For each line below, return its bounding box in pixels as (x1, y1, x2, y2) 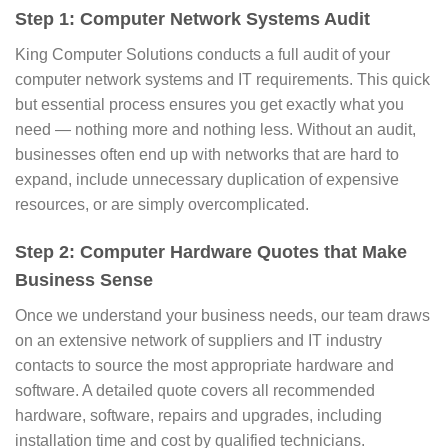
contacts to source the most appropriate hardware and (15, 357, 394, 375)
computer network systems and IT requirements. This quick (15, 71, 430, 89)
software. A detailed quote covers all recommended (15, 382, 375, 400)
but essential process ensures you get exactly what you (15, 96, 404, 114)
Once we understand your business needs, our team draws (15, 307, 430, 325)
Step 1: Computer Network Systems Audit (15, 9, 370, 30)
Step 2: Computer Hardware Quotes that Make (15, 242, 407, 263)
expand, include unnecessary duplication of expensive (15, 171, 399, 189)
